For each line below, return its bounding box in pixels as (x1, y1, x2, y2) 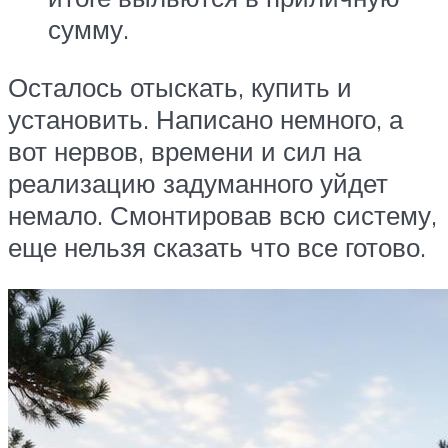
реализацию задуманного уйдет (8, 167, 388, 199)
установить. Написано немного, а (8, 103, 403, 135)
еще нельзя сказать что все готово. (8, 231, 426, 263)
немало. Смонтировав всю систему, (8, 199, 437, 231)
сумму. (48, 13, 129, 46)
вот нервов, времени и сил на (8, 135, 361, 167)
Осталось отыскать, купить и (8, 71, 352, 103)
